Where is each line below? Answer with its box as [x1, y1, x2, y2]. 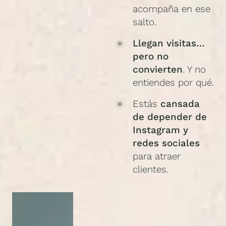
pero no [132, 51, 168, 63]
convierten [132, 64, 183, 76]
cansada [160, 98, 200, 110]
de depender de [132, 111, 207, 123]
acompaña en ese [132, 4, 210, 15]
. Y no [182, 64, 206, 76]
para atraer [132, 151, 181, 162]
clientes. [132, 164, 168, 176]
